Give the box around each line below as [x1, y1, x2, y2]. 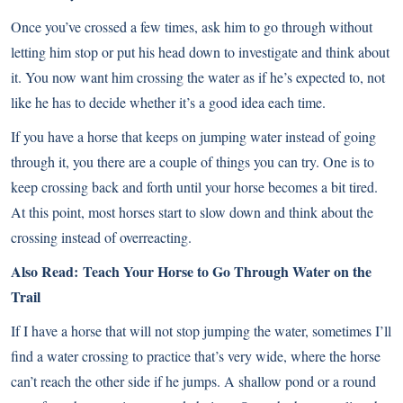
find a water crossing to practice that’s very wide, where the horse [11, 345, 381, 365]
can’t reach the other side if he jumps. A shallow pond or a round [11, 371, 376, 390]
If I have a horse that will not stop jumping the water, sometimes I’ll [11, 320, 391, 340]
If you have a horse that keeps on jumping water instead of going [11, 126, 376, 146]
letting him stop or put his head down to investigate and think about [11, 41, 390, 61]
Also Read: [11, 260, 83, 282]
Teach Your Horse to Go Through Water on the [83, 260, 372, 282]
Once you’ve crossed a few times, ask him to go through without [11, 16, 372, 36]
